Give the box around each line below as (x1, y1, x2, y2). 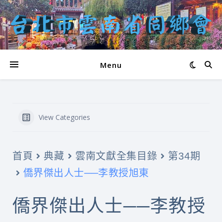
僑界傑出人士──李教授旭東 (23, 166, 149, 179)
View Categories (39, 112, 90, 122)
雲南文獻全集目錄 (75, 151, 158, 162)
